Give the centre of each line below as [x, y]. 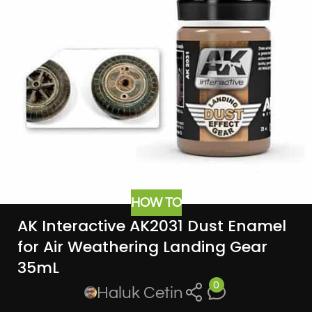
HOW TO [156, 202]
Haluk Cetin [140, 292]
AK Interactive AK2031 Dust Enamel [152, 226]
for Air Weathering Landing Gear [142, 247]
